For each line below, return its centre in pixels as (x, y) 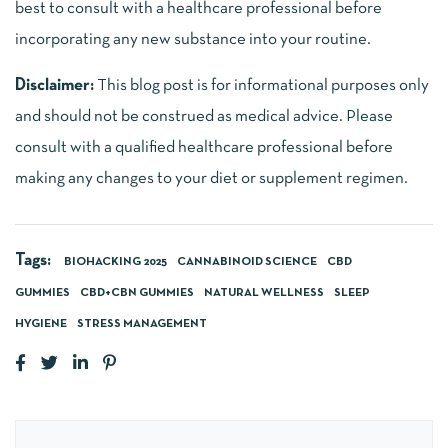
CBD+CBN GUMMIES (137, 292)
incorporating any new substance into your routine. (193, 39)
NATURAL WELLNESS (264, 292)
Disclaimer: (54, 85)
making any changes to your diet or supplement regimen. (211, 178)
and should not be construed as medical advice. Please (204, 116)
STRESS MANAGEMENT (142, 323)
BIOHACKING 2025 (115, 261)
